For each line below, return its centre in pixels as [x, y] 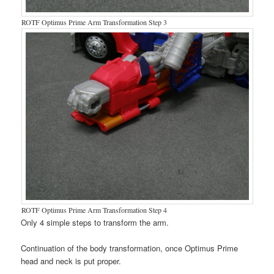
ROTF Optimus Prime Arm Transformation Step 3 [94, 22]
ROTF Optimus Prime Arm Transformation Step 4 [94, 209]
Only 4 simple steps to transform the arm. [95, 222]
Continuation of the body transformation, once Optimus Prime [130, 248]
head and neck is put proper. [71, 261]
